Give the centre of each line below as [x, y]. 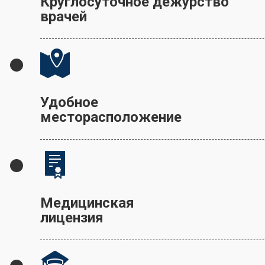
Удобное [69, 102]
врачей [64, 17]
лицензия [72, 218]
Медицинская [87, 203]
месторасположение [111, 117]
